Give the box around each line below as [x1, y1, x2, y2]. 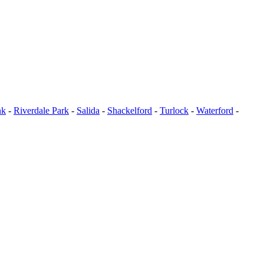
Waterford [196, 105, 233, 116]
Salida [77, 105, 100, 116]
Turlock [160, 105, 189, 116]
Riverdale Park [14, 105, 69, 116]
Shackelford [107, 105, 152, 116]
